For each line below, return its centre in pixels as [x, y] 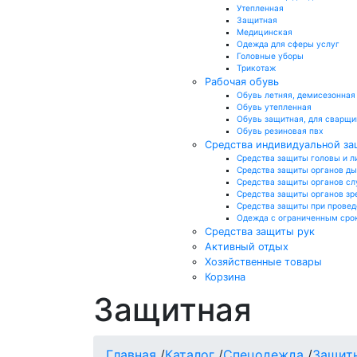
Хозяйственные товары [263, 262]
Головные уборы [270, 56]
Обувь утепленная [274, 107]
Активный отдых [246, 247]
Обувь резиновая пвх [280, 131]
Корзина [225, 277]
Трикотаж [256, 68]
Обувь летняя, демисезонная [296, 95]
